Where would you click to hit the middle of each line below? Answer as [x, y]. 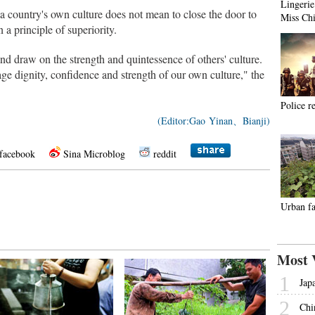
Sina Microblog [94, 154]
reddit [165, 154]
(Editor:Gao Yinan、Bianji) [214, 121]
